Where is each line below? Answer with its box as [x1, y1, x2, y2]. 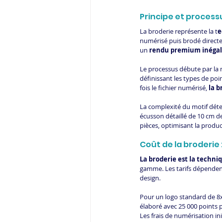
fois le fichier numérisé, [140, 83, 209, 93]
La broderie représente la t [140, 27, 218, 36]
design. [140, 173, 161, 183]
